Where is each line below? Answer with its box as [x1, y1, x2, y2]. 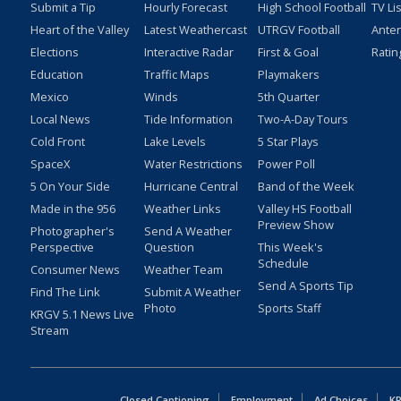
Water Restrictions [143, 156, 243, 173]
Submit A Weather [143, 284, 241, 301]
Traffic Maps [143, 66, 209, 83]
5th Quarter [257, 89, 320, 106]
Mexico [30, 89, 69, 106]
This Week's [257, 239, 323, 256]
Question [143, 239, 194, 256]
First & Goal [257, 44, 319, 61]
